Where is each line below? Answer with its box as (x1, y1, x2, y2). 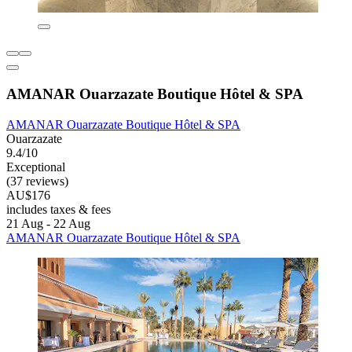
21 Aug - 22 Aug (6, 216, 90, 230)
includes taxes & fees (6, 202, 111, 216)
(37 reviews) (6, 174, 68, 188)
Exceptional (6, 159, 65, 174)
